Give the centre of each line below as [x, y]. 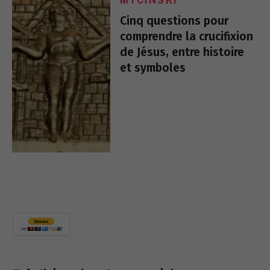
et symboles [153, 68]
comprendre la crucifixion [187, 36]
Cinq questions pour [174, 21]
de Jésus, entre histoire [182, 52]
